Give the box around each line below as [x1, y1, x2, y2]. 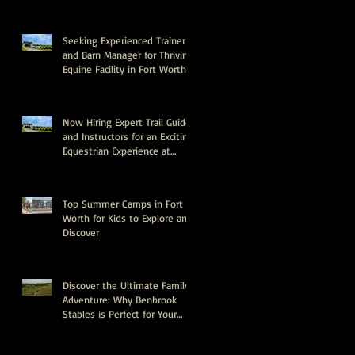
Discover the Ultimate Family [63, 278, 189, 292]
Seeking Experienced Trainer [63, 33, 185, 47]
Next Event [63, 321, 112, 334]
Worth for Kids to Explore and [63, 211, 193, 224]
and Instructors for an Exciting [63, 129, 193, 143]
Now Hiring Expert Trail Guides [63, 115, 196, 128]
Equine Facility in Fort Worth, [63, 62, 189, 75]
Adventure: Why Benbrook [63, 292, 177, 306]
